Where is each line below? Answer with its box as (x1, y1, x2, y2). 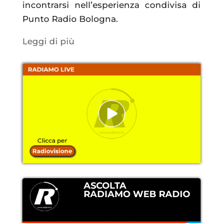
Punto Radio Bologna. (22, 13, 118, 24)
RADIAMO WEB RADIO (83, 188, 190, 199)
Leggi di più (22, 36, 75, 46)
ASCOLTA (83, 180, 126, 191)
